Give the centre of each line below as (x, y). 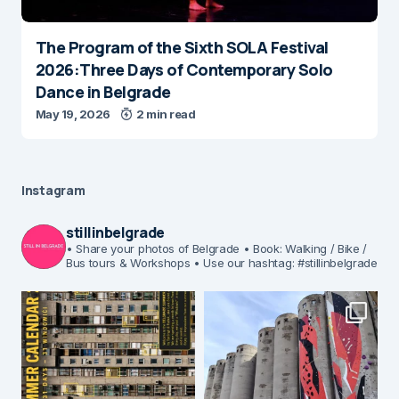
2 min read (166, 114)
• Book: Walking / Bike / (304, 248)
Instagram (53, 190)
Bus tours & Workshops (128, 263)
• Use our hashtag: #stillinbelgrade (284, 263)
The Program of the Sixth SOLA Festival (182, 47)
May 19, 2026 (73, 114)
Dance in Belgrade (103, 92)
